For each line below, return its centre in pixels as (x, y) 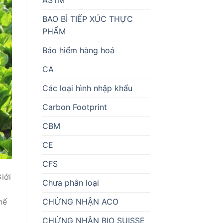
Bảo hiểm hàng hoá (78, 50)
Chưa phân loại (70, 182)
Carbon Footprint (74, 107)
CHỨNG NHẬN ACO (80, 201)
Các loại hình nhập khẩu (87, 88)
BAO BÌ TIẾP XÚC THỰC (87, 19)
